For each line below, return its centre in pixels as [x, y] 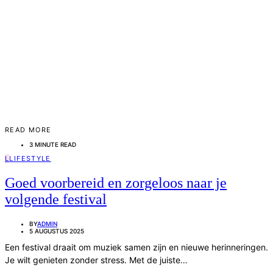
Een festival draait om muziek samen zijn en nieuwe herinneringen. [136, 247]
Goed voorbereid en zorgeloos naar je [116, 183]
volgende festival [56, 199]
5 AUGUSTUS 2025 [57, 231]
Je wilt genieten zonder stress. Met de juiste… [96, 260]
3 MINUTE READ [53, 145]
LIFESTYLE [30, 159]
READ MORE [28, 130]
